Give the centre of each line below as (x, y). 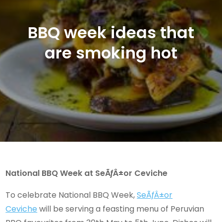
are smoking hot (111, 53)
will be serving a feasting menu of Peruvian (121, 209)
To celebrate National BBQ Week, (71, 195)
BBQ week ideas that (111, 32)
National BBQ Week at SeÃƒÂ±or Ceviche (87, 173)
